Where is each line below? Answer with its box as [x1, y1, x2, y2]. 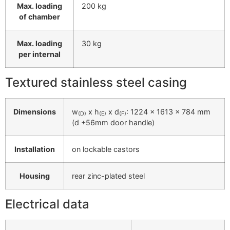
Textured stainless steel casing [5, 74, 187, 90]
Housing [20, 171, 50, 180]
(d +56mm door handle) [72, 118, 155, 127]
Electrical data [5, 196, 89, 212]
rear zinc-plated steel [72, 171, 145, 180]
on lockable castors [72, 144, 140, 154]
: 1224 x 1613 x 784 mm [126, 107, 210, 116]
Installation [14, 144, 55, 154]
